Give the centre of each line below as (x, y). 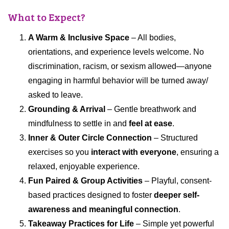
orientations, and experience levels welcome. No (116, 52)
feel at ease (151, 124)
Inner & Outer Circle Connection (90, 138)
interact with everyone (134, 152)
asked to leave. (55, 95)
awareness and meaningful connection (103, 210)
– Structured (175, 138)
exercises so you (60, 152)
